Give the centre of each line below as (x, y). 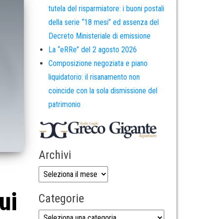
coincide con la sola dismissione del (103, 91)
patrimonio (64, 105)
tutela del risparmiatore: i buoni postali (106, 9)
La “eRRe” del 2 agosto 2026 (92, 50)
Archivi (55, 155)
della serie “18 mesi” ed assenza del (103, 22)
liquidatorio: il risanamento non (94, 77)
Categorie (61, 198)
